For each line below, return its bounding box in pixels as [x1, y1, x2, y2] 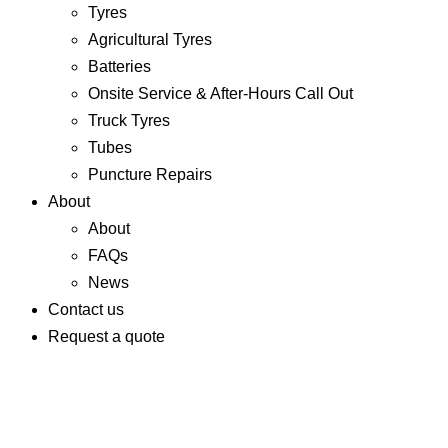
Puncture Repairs [88, 166, 212, 183]
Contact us [48, 301, 124, 318]
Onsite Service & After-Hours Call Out [88, 85, 353, 102]
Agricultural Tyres [88, 31, 212, 48]
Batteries [88, 58, 151, 75]
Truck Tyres [88, 112, 170, 129]
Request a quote [48, 328, 165, 345]
